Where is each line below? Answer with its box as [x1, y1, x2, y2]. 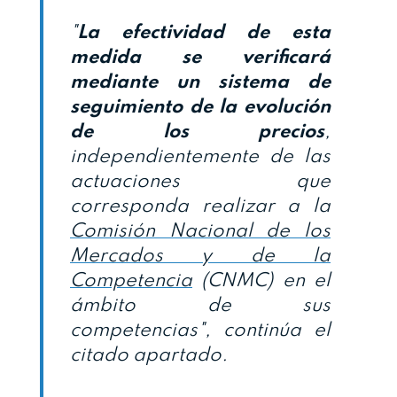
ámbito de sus [70, 296, 331, 316]
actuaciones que [70, 172, 331, 192]
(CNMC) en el [192, 271, 331, 292]
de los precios [70, 122, 324, 143]
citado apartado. [70, 346, 228, 366]
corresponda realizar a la [70, 197, 331, 217]
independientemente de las [70, 147, 331, 167]
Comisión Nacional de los [70, 222, 331, 242]
